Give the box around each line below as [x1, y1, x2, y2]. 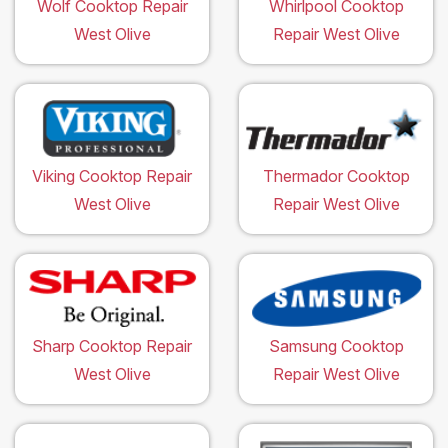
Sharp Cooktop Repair [32, 336, 192, 357]
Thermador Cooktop [262, 166, 410, 187]
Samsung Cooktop [268, 336, 404, 357]
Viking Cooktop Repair [32, 166, 192, 187]
